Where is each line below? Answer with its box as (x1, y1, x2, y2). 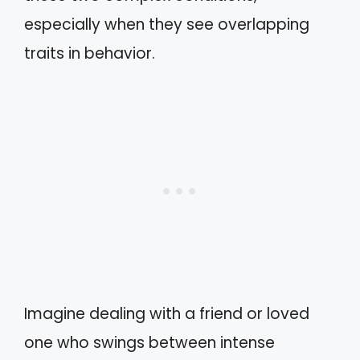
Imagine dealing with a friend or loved (24, 303, 309, 325)
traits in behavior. (24, 42, 155, 64)
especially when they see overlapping (24, 13, 309, 35)
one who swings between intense (24, 332, 275, 354)
